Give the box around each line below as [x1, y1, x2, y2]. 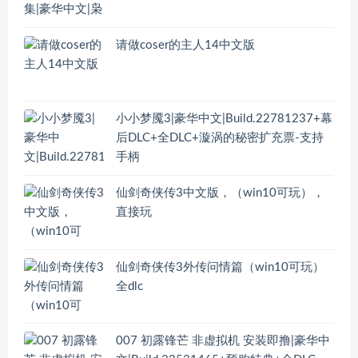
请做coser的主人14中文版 [116, 38, 255, 51]
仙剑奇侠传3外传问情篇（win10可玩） [116, 261, 324, 273]
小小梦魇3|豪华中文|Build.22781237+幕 [116, 113, 332, 125]
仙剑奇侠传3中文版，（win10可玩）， [116, 186, 324, 199]
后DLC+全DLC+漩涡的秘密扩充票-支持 [116, 132, 324, 145]
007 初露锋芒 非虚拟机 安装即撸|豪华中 [116, 335, 330, 348]
